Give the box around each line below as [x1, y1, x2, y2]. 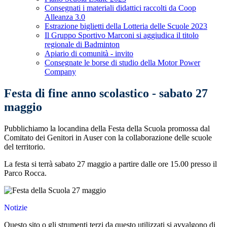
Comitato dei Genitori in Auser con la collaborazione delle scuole [4, 133, 212, 142]
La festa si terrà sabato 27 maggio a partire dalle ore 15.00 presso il [4, 160, 217, 169]
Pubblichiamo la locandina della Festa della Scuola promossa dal [4, 124, 210, 133]
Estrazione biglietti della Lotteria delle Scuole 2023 [45, 22, 207, 31]
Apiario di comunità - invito [45, 49, 133, 58]
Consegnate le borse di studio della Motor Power [45, 58, 200, 67]
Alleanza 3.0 [45, 13, 85, 22]
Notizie [4, 203, 27, 212]
